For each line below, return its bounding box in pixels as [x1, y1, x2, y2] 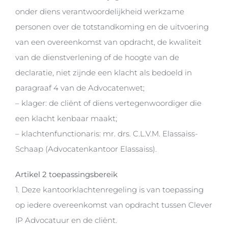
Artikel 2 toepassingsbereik [15, 169, 118, 180]
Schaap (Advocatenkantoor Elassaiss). [15, 144, 157, 154]
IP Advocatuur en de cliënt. [15, 215, 117, 225]
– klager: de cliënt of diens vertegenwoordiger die [15, 98, 202, 108]
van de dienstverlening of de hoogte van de [15, 52, 179, 63]
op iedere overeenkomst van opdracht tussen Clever [15, 200, 212, 210]
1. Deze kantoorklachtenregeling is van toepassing [15, 185, 204, 195]
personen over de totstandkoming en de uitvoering [15, 22, 209, 32]
